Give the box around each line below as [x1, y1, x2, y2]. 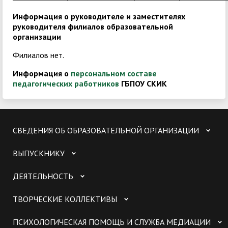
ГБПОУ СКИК [119, 78, 167, 89]
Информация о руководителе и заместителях [13, 11, 185, 22]
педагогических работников [13, 78, 119, 89]
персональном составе [71, 68, 157, 79]
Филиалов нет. [13, 50, 64, 61]
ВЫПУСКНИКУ [13, 148, 65, 159]
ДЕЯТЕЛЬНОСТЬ [13, 171, 73, 182]
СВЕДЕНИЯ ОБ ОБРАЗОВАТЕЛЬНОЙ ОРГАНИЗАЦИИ [13, 125, 199, 136]
